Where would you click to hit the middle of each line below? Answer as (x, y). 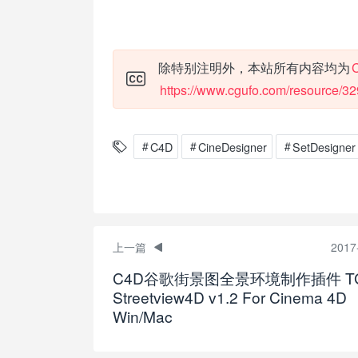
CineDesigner (233, 147)
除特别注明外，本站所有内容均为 (254, 68)
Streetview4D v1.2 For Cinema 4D (230, 297)
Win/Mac (143, 316)
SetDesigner (324, 147)
